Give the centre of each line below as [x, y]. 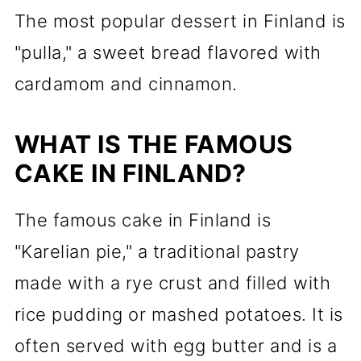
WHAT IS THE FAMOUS [154, 144]
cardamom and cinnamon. [126, 84]
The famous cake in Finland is [143, 220]
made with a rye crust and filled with [172, 283]
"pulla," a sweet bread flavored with [168, 52]
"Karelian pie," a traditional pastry [157, 251]
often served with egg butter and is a [176, 346]
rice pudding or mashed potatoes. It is [178, 314]
